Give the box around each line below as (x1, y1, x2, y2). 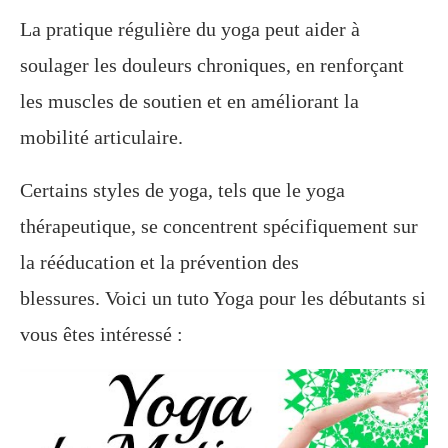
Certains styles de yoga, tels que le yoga (20, 179, 345, 202)
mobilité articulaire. (20, 126, 183, 149)
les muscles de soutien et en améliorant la (20, 90, 359, 113)
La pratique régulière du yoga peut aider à (20, 18, 360, 41)
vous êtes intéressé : (20, 323, 183, 346)
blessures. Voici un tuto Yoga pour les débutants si (20, 287, 426, 310)
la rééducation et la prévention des (20, 251, 299, 274)
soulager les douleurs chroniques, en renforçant (20, 54, 404, 77)
